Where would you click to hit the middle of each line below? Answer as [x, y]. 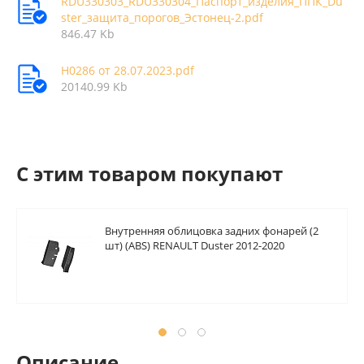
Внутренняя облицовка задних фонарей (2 [212, 231]
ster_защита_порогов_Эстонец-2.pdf [162, 17]
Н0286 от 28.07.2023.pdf [128, 70]
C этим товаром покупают [149, 173]
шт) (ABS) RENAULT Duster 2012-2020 [195, 245]
